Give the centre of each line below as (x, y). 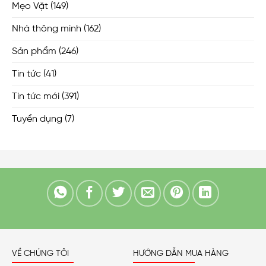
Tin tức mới (36, 97)
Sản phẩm (34, 52)
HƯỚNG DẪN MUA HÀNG (181, 253)
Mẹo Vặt (30, 7)
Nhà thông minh (47, 29)
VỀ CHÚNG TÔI (40, 253)
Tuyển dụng (37, 119)
